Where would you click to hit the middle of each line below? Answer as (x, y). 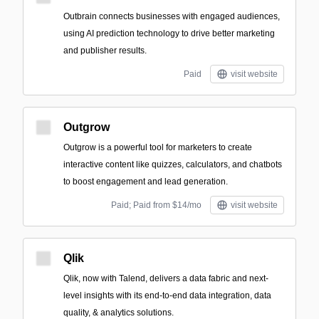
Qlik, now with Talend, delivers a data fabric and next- (166, 278)
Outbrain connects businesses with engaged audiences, (172, 16)
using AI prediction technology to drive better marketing (169, 33)
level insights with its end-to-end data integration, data (167, 296)
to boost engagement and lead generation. (146, 182)
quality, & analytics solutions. (119, 313)
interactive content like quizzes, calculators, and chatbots (173, 164)
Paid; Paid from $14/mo (156, 205)
